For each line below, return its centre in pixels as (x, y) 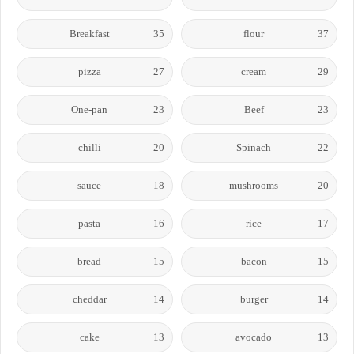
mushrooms (254, 185)
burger (254, 299)
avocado (254, 337)
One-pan (89, 109)
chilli (89, 147)
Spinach (254, 147)
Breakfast (89, 33)
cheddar (89, 299)
